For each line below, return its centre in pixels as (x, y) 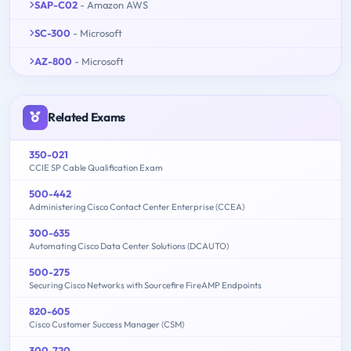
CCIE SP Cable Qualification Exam (96, 167)
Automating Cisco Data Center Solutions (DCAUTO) (129, 246)
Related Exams (87, 117)
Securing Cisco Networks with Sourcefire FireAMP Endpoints (145, 285)
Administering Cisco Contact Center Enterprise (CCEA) (137, 206)
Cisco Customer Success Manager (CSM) (107, 324)
